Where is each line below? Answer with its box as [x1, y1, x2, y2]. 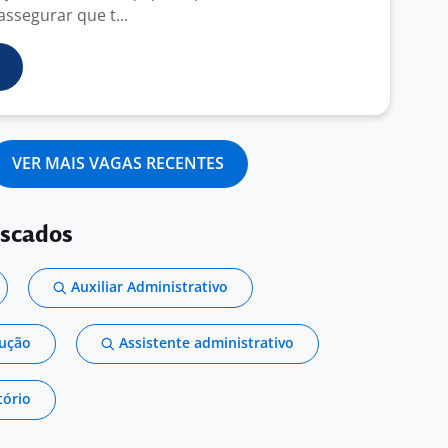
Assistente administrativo [119, 333, 294, 352]
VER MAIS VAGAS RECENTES [12, 152, 224, 174]
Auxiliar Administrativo [71, 277, 228, 296]
